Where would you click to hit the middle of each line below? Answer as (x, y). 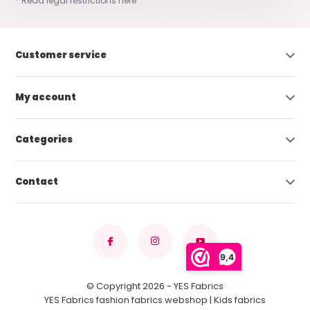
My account (46, 97)
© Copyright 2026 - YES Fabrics (155, 286)
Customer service (61, 55)
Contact (37, 181)
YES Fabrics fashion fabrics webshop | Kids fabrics (155, 300)
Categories (44, 139)
